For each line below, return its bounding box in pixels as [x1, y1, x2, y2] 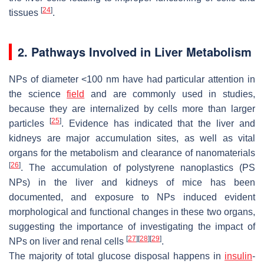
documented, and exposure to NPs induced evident [9, 192, 255, 202]
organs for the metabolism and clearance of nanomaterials [9, 147, 255, 158]
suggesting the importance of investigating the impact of [9, 221, 255, 232]
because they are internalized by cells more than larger [9, 103, 255, 114]
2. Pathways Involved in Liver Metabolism [18, 42, 252, 60]
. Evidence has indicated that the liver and [61, 118, 255, 128]
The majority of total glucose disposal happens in [9, 250, 225, 261]
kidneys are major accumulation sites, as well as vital [9, 133, 255, 143]
